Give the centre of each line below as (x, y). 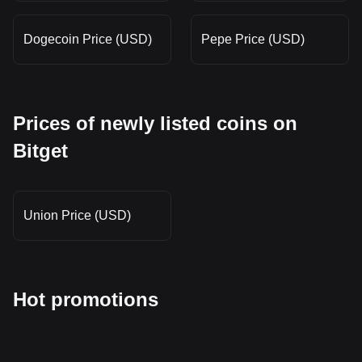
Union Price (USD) (77, 215)
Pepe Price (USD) (253, 39)
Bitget (40, 150)
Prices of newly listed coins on (155, 123)
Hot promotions (86, 299)
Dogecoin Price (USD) (88, 39)
